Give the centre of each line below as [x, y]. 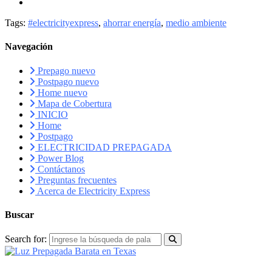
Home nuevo [61, 92]
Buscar [19, 214]
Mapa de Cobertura [73, 103]
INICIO [52, 114]
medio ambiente [196, 23]
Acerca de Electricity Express [93, 191]
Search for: [26, 239]
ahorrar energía [132, 23]
